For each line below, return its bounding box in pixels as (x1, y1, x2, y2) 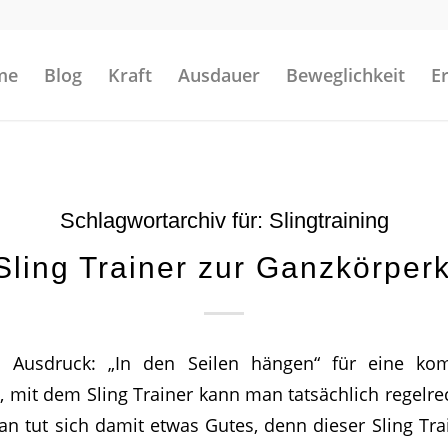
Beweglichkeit (286, 63, 405, 87)
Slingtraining (268, 208, 389, 233)
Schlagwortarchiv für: (59, 208, 269, 233)
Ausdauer (178, 63, 260, 87)
